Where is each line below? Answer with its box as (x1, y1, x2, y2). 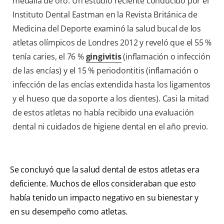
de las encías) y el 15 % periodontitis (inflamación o (12, 65, 198, 76)
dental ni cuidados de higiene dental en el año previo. (12, 121, 208, 132)
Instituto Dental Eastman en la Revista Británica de (12, 9, 197, 20)
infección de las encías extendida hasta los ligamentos (12, 79, 211, 90)
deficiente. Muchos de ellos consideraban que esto (10, 178, 196, 189)
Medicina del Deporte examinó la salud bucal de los (12, 23, 201, 34)
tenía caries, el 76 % (12, 51, 86, 62)
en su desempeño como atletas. (10, 206, 128, 217)
